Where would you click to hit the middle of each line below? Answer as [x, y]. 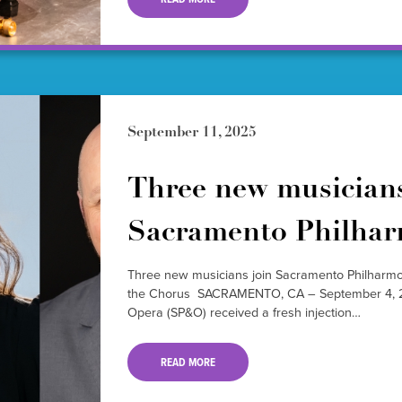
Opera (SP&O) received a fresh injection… [244, 312]
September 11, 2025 [192, 133]
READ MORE [188, 363]
